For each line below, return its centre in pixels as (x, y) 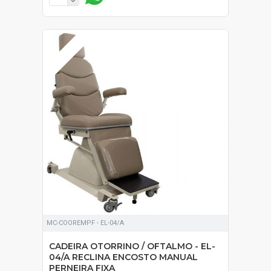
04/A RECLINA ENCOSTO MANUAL (123, 257)
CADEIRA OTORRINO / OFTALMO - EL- (132, 246)
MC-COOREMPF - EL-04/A (85, 223)
